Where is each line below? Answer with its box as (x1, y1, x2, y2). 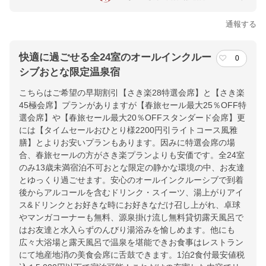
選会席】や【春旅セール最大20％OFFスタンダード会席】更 (19, 113, 245, 123)
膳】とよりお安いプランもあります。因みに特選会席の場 (19, 138, 235, 148)
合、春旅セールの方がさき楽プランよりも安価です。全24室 (19, 150, 245, 160)
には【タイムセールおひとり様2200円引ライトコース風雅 (19, 125, 237, 135)
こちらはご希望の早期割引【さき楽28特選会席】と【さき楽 (19, 88, 245, 98)
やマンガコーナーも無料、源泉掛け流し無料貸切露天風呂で (19, 213, 243, 223)
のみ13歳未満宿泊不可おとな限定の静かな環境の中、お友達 (19, 163, 245, 173)
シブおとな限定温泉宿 (19, 66, 120, 78)
